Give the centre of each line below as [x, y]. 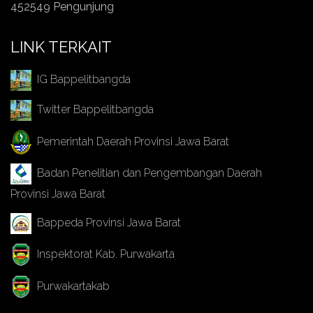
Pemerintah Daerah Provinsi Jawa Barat [130, 141]
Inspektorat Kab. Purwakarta [103, 254]
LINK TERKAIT [61, 47]
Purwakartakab [71, 286]
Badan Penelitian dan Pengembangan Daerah [147, 173]
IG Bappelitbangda [81, 80]
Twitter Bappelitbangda [93, 110]
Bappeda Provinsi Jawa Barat [106, 223]
